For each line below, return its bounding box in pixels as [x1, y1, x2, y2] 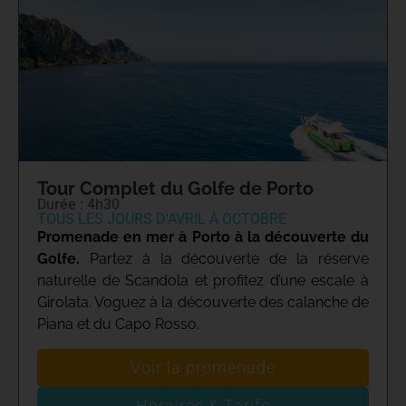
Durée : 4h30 [37, 196, 120, 214]
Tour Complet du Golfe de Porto [37, 178, 314, 200]
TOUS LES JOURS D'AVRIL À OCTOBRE [37, 210, 286, 228]
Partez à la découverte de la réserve [80, 250, 369, 268]
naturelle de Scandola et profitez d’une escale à [37, 272, 369, 290]
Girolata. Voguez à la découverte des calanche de [37, 294, 369, 312]
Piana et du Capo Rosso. [37, 315, 199, 333]
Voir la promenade [130, 357, 275, 377]
